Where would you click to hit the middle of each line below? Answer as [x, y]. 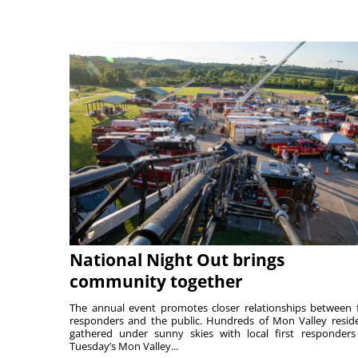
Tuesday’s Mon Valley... [124, 346]
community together [156, 282]
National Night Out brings [177, 260]
